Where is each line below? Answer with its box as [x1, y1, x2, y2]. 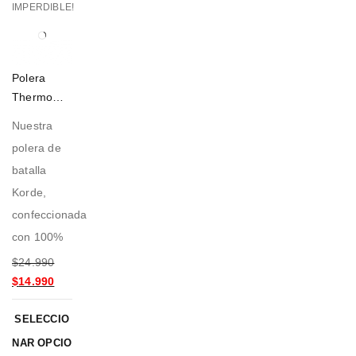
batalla [12, 164, 47, 177]
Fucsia [12, 110, 47, 123]
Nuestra [12, 119, 53, 133]
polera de [12, 141, 61, 155]
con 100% [12, 230, 64, 244]
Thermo [12, 91, 53, 104]
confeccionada [12, 208, 87, 222]
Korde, [12, 186, 47, 199]
